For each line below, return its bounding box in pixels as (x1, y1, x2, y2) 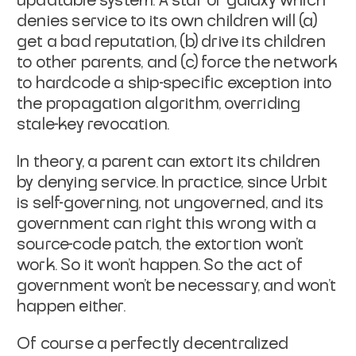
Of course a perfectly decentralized (17, 335, 289, 352)
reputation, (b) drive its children (95, 33, 326, 50)
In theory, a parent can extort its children (17, 153, 321, 170)
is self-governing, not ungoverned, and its (17, 195, 324, 211)
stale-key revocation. (17, 116, 170, 133)
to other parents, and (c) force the (17, 54, 271, 71)
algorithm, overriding (145, 95, 301, 112)
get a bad (17, 33, 91, 50)
